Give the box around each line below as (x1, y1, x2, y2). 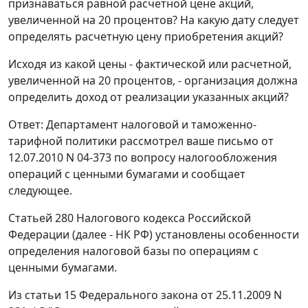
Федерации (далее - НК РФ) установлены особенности (8, 227, 299, 243)
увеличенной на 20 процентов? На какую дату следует (8, 12, 299, 28)
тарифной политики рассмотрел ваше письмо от (8, 133, 274, 149)
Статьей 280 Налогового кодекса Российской (8, 210, 251, 226)
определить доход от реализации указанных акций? (8, 89, 289, 105)
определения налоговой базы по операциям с (8, 243, 258, 259)
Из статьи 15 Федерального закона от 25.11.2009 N (8, 287, 282, 303)
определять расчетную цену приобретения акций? (8, 29, 283, 45)
